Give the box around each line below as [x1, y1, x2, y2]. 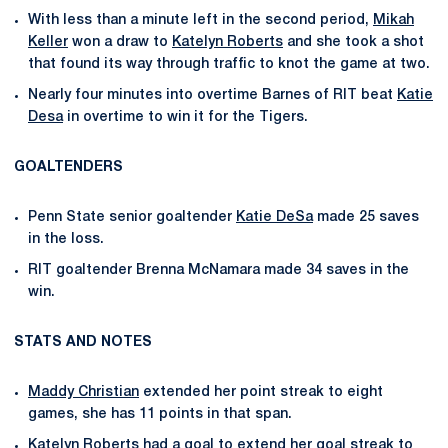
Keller [28, 36, 68, 50]
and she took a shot [283, 36, 424, 50]
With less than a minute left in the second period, [28, 14, 373, 28]
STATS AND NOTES [14, 335, 152, 349]
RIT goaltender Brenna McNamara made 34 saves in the [28, 263, 409, 277]
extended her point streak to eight [139, 385, 383, 399]
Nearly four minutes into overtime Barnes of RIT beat [28, 89, 397, 102]
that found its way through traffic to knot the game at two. [28, 58, 430, 72]
